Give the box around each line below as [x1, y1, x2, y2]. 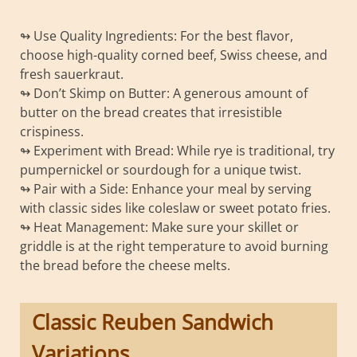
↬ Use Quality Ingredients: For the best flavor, [20, 26, 293, 45]
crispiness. [20, 122, 84, 140]
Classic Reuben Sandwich [32, 308, 273, 337]
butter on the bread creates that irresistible [20, 103, 282, 121]
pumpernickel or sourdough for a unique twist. [20, 160, 301, 178]
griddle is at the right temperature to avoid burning [20, 237, 328, 255]
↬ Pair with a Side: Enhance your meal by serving [20, 179, 312, 198]
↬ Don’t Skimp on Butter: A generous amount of [20, 84, 308, 102]
